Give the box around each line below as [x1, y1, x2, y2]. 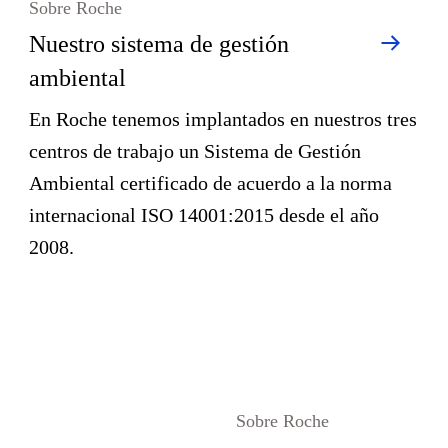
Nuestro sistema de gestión [29, 31, 290, 57]
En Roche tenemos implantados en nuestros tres [29, 108, 418, 130]
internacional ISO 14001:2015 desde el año [29, 204, 380, 226]
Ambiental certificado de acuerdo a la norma [29, 172, 393, 194]
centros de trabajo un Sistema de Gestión [29, 140, 362, 162]
